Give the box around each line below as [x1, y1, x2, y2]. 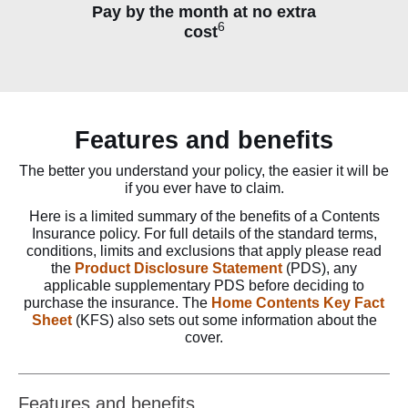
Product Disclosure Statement [75, 260, 282, 276]
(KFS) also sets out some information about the [71, 311, 377, 328]
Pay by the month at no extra [92, 2, 316, 21]
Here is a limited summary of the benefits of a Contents [28, 208, 380, 224]
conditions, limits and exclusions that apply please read [26, 242, 382, 259]
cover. [185, 329, 223, 345]
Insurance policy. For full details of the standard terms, [31, 225, 377, 241]
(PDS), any [282, 260, 357, 276]
